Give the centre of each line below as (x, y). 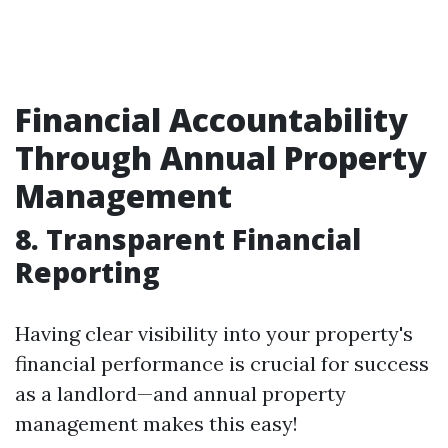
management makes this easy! (156, 423)
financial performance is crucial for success (222, 363)
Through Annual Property (221, 157)
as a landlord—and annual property (180, 393)
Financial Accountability (211, 119)
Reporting (87, 272)
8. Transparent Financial (188, 239)
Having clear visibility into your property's (214, 333)
